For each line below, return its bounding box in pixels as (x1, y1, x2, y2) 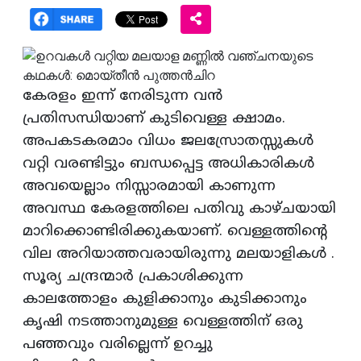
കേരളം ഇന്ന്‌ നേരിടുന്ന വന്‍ (23, 87, 222, 106)
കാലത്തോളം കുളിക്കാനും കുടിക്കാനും (23, 290, 307, 309)
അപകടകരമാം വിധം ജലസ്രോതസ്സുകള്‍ (23, 132, 313, 151)
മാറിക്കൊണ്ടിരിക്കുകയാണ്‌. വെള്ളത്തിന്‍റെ (23, 222, 327, 242)
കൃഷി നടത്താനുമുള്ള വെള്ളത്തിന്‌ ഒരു (23, 313, 303, 332)
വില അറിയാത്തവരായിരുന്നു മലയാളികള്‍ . (23, 245, 334, 264)
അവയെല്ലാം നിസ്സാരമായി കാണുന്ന (23, 177, 276, 197)
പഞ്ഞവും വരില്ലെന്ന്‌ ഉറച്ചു (23, 335, 213, 355)
